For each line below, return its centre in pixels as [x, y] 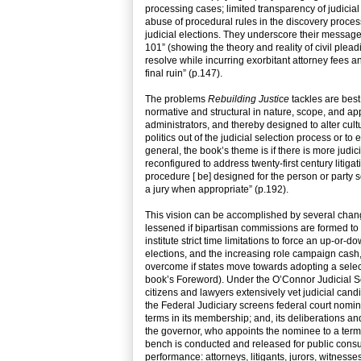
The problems [176, 100]
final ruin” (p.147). [184, 74]
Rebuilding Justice [249, 100]
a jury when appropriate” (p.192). [217, 190]
